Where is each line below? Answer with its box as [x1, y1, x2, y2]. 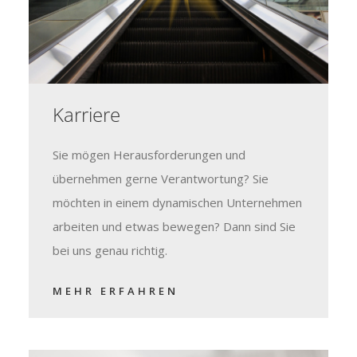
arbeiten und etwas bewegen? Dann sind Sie [52, 218, 296, 235]
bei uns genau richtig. [52, 242, 167, 259]
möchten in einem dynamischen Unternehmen [52, 194, 302, 211]
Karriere [52, 101, 120, 128]
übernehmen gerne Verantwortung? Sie [52, 171, 269, 187]
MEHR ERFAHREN [52, 284, 178, 299]
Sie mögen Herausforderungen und [52, 147, 245, 163]
